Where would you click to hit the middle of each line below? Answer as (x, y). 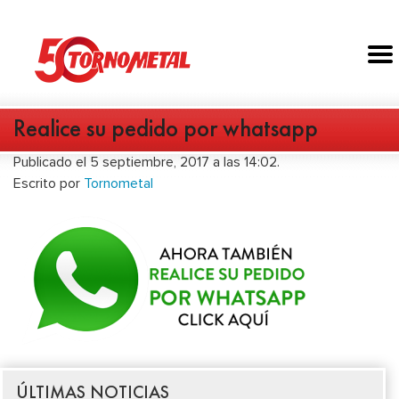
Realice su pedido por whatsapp (166, 128)
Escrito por (49, 184)
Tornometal (118, 184)
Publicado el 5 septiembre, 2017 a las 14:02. (147, 163)
